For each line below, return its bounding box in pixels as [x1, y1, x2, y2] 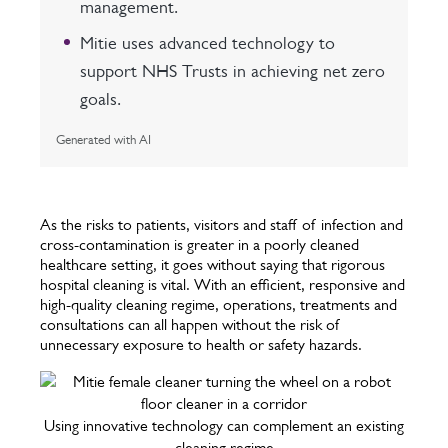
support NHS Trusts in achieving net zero [80, 61, 385, 81]
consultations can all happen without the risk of [40, 315, 341, 334]
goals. [80, 89, 121, 109]
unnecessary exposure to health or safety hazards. [40, 335, 362, 354]
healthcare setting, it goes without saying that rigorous [40, 255, 385, 274]
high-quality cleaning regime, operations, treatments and [40, 295, 397, 314]
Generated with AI [56, 132, 151, 147]
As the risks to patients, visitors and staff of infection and [40, 215, 403, 234]
